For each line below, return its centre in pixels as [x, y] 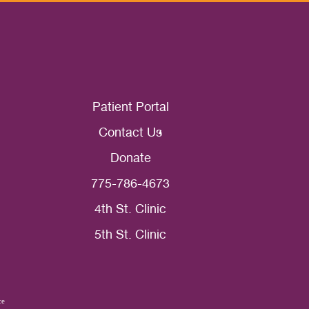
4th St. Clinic [131, 209]
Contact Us [131, 132]
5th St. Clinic [131, 235]
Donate [130, 158]
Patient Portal [130, 107]
